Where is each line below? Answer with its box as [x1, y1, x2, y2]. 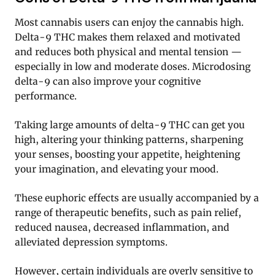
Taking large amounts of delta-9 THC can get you [15, 119, 245, 131]
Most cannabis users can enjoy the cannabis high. [15, 17, 244, 29]
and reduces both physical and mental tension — [15, 46, 242, 58]
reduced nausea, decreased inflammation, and [15, 222, 230, 234]
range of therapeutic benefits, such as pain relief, [15, 207, 241, 219]
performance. [15, 90, 77, 103]
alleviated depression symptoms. [15, 236, 168, 249]
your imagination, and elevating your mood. [15, 163, 219, 176]
